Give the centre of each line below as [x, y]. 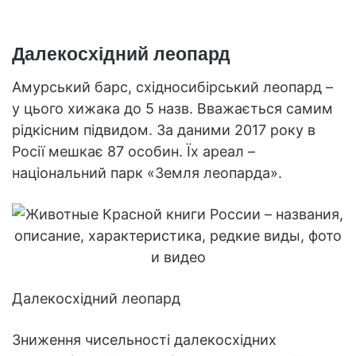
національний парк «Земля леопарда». [147, 172]
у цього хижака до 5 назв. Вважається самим [172, 108]
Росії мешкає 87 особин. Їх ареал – [133, 151]
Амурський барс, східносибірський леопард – [172, 87]
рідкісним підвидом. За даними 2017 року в [164, 130]
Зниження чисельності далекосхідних [144, 339]
